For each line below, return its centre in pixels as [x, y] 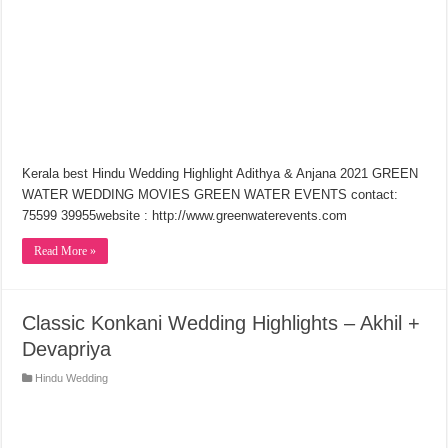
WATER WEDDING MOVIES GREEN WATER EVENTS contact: [210, 195]
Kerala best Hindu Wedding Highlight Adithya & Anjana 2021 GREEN [220, 174]
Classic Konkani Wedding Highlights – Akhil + [221, 323]
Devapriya [67, 349]
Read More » [65, 251]
